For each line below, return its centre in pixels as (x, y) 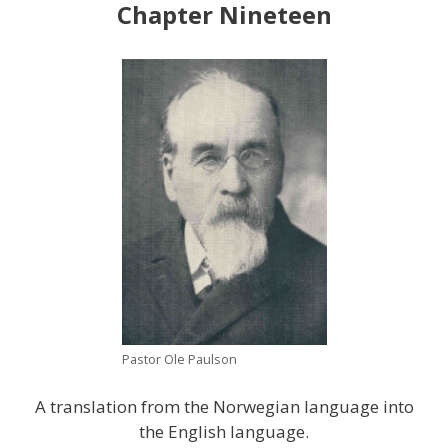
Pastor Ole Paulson (179, 358)
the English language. (224, 432)
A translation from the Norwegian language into (224, 407)
